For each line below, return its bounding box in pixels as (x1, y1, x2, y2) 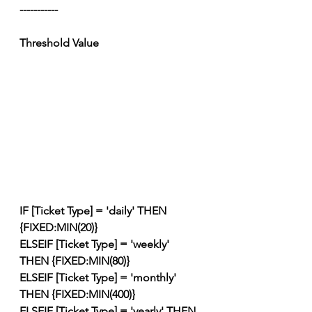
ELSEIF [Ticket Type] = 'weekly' (19, 237, 172, 251)
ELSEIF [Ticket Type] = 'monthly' (19, 271, 179, 285)
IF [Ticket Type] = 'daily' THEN (19, 204, 169, 218)
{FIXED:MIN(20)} (19, 221, 97, 235)
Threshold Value (19, 36, 99, 49)
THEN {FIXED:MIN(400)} (19, 288, 135, 302)
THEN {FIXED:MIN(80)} (19, 254, 130, 268)
